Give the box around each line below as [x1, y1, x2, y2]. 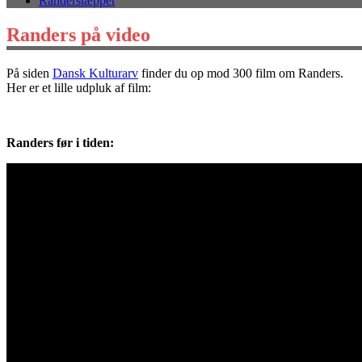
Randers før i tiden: [6, 135, 114, 149]
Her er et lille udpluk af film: [6, 80, 151, 95]
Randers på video [6, 23, 150, 45]
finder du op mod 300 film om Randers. [138, 65, 343, 80]
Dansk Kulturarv [53, 65, 138, 80]
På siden [6, 65, 53, 80]
